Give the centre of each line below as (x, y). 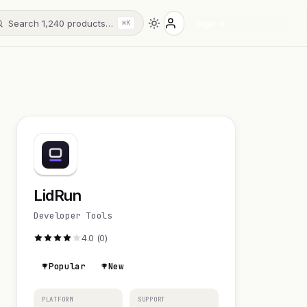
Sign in (210, 23)
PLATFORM (58, 299)
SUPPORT (152, 299)
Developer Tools (73, 216)
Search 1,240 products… (60, 23)
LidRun (58, 195)
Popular (67, 266)
